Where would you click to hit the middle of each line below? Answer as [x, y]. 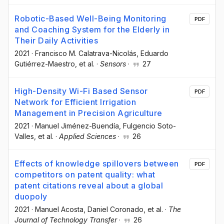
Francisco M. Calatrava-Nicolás [86, 53]
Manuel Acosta [59, 209]
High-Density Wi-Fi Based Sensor [81, 91]
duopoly [31, 196]
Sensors [113, 63]
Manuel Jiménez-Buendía [77, 125]
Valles [24, 136]
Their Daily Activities [56, 40]
